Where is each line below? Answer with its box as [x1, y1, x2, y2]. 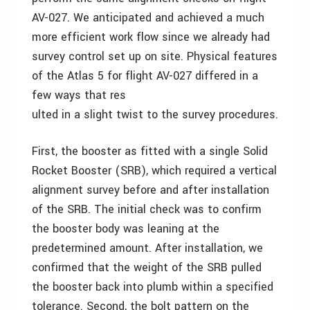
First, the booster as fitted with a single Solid [32, 143, 268, 159]
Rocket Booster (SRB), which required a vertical [32, 163, 277, 179]
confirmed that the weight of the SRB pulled [32, 259, 262, 275]
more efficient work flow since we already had [32, 29, 270, 45]
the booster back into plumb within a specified [32, 279, 273, 295]
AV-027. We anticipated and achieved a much [32, 10, 264, 26]
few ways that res [32, 87, 126, 103]
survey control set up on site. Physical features [32, 48, 277, 64]
